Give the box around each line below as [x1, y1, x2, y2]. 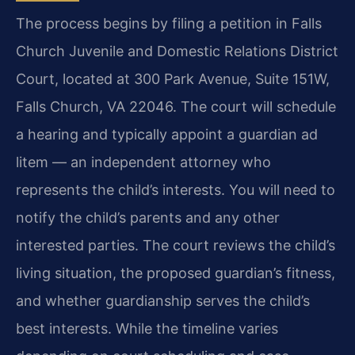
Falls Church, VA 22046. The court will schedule [16, 98, 336, 116]
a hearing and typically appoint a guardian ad [16, 126, 318, 143]
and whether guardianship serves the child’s [16, 292, 310, 310]
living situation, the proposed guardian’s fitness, [16, 265, 335, 282]
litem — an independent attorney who [16, 154, 271, 171]
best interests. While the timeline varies [16, 320, 278, 338]
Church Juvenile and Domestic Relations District [16, 43, 338, 60]
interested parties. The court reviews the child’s [16, 237, 335, 254]
